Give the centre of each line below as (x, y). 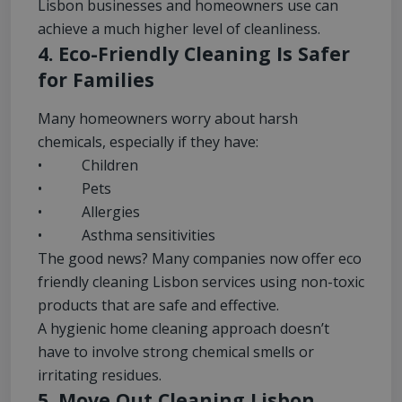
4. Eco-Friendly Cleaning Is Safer (194, 54)
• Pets (74, 189)
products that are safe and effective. (158, 306)
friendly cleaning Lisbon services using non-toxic (201, 282)
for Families (96, 80)
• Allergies (89, 212)
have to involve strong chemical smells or (176, 352)
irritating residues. (100, 376)
